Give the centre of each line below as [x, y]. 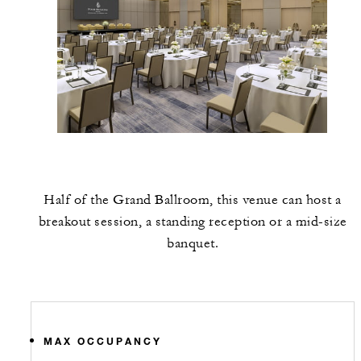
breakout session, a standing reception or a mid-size [193, 222]
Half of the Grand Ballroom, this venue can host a [193, 200]
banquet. [193, 244]
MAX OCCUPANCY [103, 341]
